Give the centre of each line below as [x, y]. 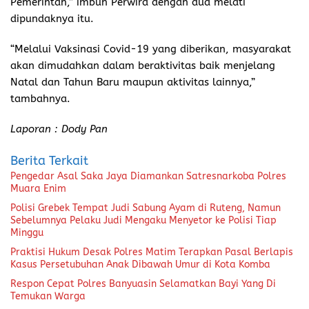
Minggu [27, 233]
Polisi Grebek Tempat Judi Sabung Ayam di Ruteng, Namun [146, 208]
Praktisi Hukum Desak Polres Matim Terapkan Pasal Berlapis [152, 252]
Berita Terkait [49, 161]
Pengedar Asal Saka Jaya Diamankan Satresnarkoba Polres [148, 177]
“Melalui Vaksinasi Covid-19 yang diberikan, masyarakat [151, 49]
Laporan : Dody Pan [59, 129]
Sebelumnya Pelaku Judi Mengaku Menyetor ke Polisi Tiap [143, 221]
